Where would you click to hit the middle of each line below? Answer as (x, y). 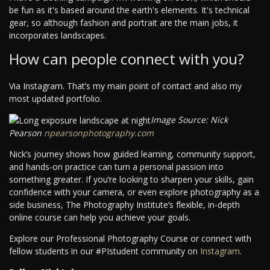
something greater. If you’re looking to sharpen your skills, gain (131, 180)
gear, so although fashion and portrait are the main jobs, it (124, 22)
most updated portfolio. (55, 98)
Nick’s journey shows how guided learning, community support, (132, 154)
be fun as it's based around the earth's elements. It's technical (129, 10)
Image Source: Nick (189, 119)
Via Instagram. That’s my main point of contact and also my (125, 86)
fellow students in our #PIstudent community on (103, 251)
